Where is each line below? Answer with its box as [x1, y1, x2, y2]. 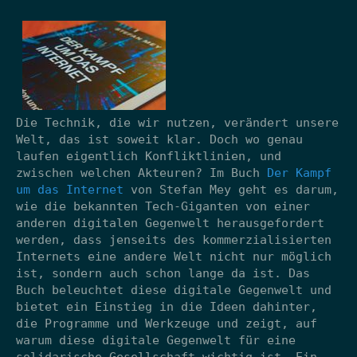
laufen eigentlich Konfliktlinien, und [16, 148, 281, 163]
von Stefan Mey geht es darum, [124, 182, 339, 197]
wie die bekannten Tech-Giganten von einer [16, 198, 310, 214]
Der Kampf [267, 165, 331, 180]
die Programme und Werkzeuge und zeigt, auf [16, 316, 317, 331]
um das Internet [16, 182, 124, 197]
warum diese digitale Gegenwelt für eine [16, 332, 296, 347]
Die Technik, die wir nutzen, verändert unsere [16, 115, 339, 130]
